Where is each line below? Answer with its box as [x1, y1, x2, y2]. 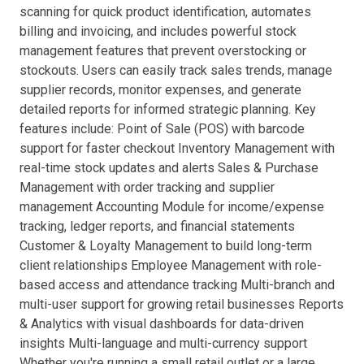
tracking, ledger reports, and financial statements [19, 218, 295, 234]
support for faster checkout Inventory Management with [19, 140, 335, 156]
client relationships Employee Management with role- [19, 257, 322, 273]
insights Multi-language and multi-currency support [19, 335, 307, 351]
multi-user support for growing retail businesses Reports [19, 296, 344, 312]
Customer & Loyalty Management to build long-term [19, 237, 312, 253]
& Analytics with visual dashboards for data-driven [19, 315, 304, 331]
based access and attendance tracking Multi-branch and [19, 276, 335, 292]
